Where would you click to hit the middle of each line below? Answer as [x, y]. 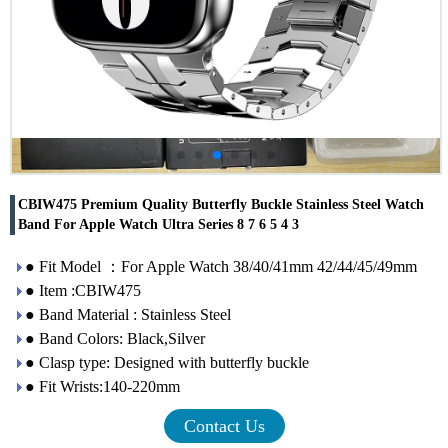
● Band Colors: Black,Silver [115, 338]
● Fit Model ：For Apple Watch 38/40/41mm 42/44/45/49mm [221, 266]
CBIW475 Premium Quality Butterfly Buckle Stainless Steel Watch [221, 204]
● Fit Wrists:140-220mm [102, 386]
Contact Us [224, 425]
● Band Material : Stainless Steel [128, 314]
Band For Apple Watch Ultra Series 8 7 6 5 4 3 [158, 224]
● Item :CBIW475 [83, 290]
